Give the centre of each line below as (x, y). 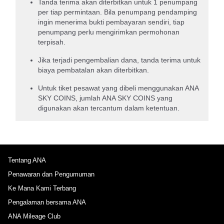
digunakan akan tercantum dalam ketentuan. (109, 108)
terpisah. (52, 42)
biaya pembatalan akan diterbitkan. (93, 70)
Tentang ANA (27, 160)
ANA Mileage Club (34, 216)
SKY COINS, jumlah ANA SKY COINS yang (105, 98)
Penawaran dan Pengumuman (51, 174)
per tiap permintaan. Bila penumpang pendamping (117, 12)
